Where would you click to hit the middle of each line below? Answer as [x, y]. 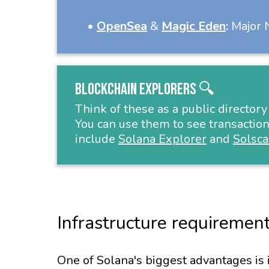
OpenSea [122, 26]
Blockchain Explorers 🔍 [145, 89]
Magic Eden [194, 26]
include [97, 139]
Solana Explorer [162, 139]
